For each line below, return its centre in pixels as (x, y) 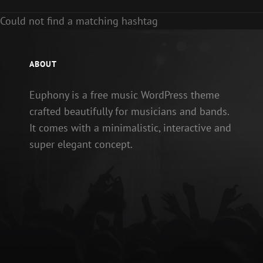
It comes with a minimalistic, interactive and (130, 127)
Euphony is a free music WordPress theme (124, 95)
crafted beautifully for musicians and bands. (129, 111)
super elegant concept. (81, 144)
